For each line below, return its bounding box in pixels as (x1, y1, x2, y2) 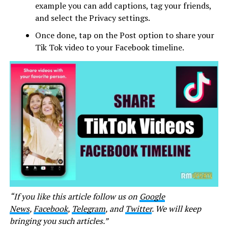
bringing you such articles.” (9, 215, 108, 226)
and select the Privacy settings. (35, 12, 150, 24)
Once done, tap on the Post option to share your (35, 30, 214, 41)
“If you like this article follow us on (9, 190, 139, 202)
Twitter (125, 203, 152, 214)
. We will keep (151, 203, 201, 214)
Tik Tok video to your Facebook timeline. (35, 42, 184, 53)
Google (139, 190, 165, 202)
